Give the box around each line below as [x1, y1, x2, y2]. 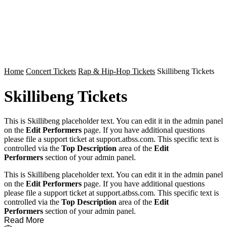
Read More [4, 216, 44, 225]
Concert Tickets [26, 67, 76, 76]
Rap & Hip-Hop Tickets [78, 67, 155, 76]
